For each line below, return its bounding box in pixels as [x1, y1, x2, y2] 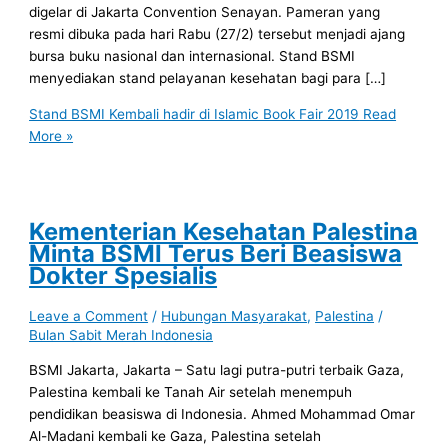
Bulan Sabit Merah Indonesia [29, 326, 214, 343]
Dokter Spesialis [29, 261, 218, 291]
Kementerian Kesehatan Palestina [29, 217, 419, 247]
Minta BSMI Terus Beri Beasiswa [29, 239, 403, 269]
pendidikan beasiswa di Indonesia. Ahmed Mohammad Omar [29, 405, 416, 422]
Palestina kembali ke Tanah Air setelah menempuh [29, 383, 353, 400]
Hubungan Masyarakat [161, 307, 308, 324]
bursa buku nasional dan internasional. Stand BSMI [29, 48, 356, 65]
